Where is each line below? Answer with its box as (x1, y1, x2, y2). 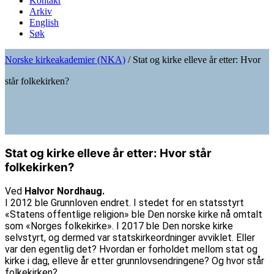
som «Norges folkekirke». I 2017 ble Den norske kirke (5, 220, 233, 232)
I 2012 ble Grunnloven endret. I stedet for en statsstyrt (5, 197, 244, 209)
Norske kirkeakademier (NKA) (5, 54, 125, 65)
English (29, 17, 59, 28)
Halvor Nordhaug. (24, 185, 105, 198)
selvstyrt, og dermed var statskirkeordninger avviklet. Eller (5, 232, 255, 244)
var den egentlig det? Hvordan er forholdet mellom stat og (5, 243, 257, 256)
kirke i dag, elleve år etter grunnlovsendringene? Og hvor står (5, 255, 264, 267)
